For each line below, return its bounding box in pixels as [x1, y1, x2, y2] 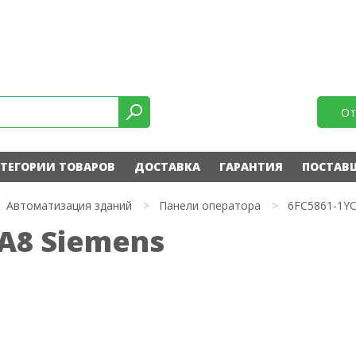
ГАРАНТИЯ [219, 159, 283, 174]
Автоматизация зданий [6, 198, 132, 213]
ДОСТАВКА [133, 159, 200, 174]
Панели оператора [159, 198, 261, 213]
